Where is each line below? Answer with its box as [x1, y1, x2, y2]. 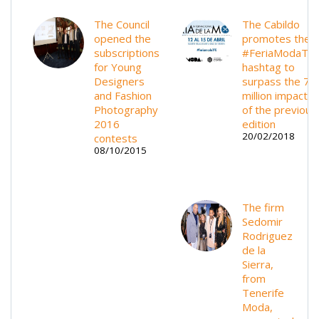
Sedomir [242, 214, 283, 229]
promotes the [242, 31, 310, 46]
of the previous [242, 102, 317, 117]
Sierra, [242, 256, 273, 271]
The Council [94, 16, 150, 31]
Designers [94, 73, 145, 88]
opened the [94, 31, 151, 46]
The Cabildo [242, 16, 300, 31]
